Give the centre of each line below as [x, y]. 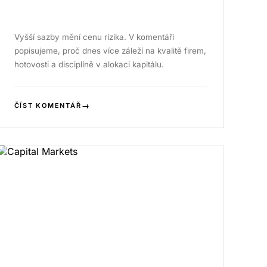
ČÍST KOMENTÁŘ [48, 105]
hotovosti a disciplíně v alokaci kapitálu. [89, 64]
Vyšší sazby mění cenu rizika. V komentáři [94, 37]
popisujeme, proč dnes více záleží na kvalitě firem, [110, 50]
